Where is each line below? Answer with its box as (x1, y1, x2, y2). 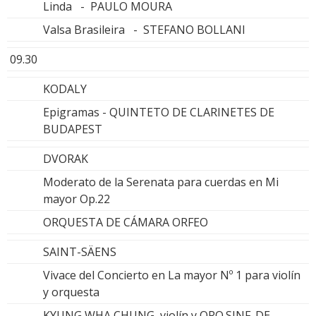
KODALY (43, 80, 87, 97)
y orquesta (43, 284, 99, 300)
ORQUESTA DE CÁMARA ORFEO (43, 214, 208, 230)
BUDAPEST (43, 121, 102, 137)
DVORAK (43, 150, 88, 166)
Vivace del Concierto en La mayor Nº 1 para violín (43, 267, 300, 283)
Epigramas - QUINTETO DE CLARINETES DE (43, 104, 274, 120)
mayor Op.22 (43, 190, 110, 207)
